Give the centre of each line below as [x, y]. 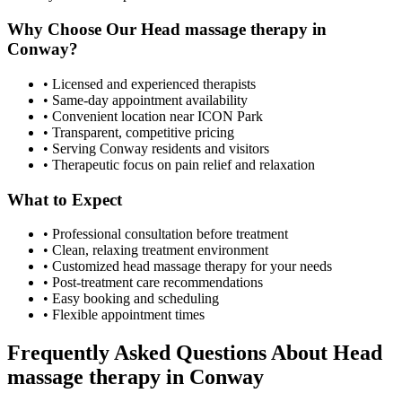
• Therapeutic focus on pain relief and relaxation [179, 164]
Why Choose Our [74, 30]
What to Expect [65, 199]
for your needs [289, 267]
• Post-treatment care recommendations [153, 283]
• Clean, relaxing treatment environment [156, 250]
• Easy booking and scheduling [131, 299]
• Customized [83, 267]
